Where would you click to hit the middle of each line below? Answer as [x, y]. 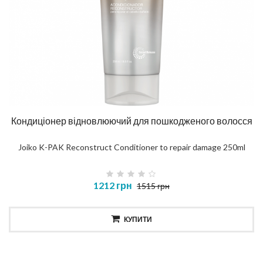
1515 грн [153, 186]
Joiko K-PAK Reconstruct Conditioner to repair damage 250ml [131, 147]
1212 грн [113, 186]
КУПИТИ [138, 220]
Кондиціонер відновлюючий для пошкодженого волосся [131, 121]
